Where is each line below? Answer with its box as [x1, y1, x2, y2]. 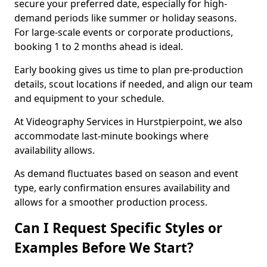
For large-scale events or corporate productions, [14, 26, 233, 39]
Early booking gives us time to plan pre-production [14, 63, 243, 76]
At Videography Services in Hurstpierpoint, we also [14, 115, 243, 128]
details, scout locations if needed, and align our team [14, 77, 253, 91]
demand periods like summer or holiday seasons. [14, 11, 237, 24]
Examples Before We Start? [14, 238, 194, 257]
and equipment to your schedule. [14, 92, 164, 105]
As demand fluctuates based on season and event [14, 167, 238, 180]
